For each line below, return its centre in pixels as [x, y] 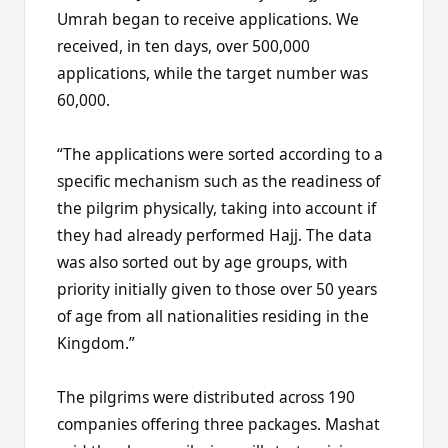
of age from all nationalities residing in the [213, 315]
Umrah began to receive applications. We [208, 18]
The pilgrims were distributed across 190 [206, 396]
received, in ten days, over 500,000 [183, 45]
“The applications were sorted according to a [220, 153]
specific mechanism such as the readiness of [218, 180]
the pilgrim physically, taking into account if [216, 207]
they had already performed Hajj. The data [214, 234]
